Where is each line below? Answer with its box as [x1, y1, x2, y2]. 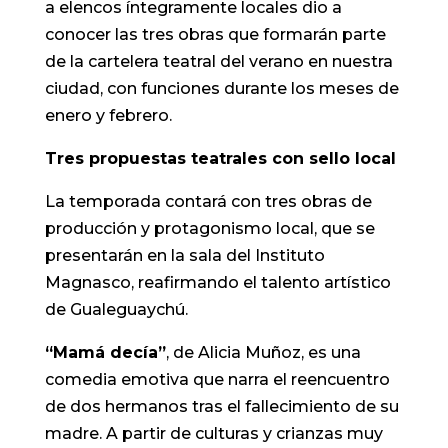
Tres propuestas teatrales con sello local [44, 148, 396, 168]
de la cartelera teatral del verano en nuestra [44, 51, 393, 71]
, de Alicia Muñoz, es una [165, 342, 361, 362]
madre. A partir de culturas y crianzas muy [44, 423, 383, 443]
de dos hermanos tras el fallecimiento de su [44, 396, 399, 416]
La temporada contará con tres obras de [44, 191, 372, 211]
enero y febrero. [44, 105, 172, 125]
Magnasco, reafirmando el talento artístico [44, 272, 391, 292]
